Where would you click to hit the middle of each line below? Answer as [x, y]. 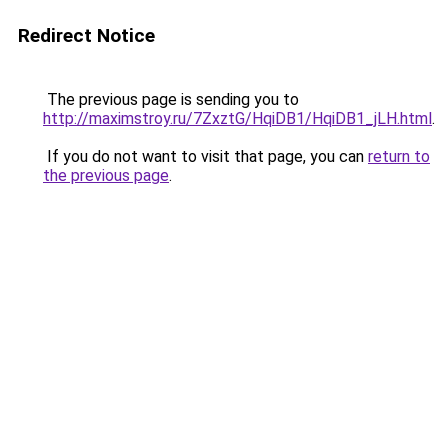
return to [399, 156]
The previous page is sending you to [171, 99]
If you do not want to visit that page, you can [205, 156]
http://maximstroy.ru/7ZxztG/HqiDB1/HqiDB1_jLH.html [237, 118]
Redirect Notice [86, 35]
